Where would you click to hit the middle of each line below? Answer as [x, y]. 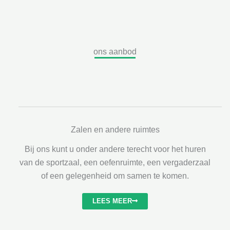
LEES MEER [112, 201]
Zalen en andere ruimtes [115, 129]
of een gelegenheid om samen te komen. [115, 176]
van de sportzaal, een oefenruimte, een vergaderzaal [115, 162]
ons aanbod [115, 51]
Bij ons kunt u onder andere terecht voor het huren [115, 149]
